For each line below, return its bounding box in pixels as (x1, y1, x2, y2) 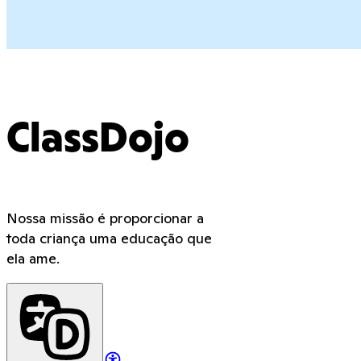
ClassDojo (6, 121, 189, 160)
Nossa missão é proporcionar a (6, 209, 204, 228)
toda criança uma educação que (6, 229, 212, 248)
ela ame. (6, 249, 60, 268)
